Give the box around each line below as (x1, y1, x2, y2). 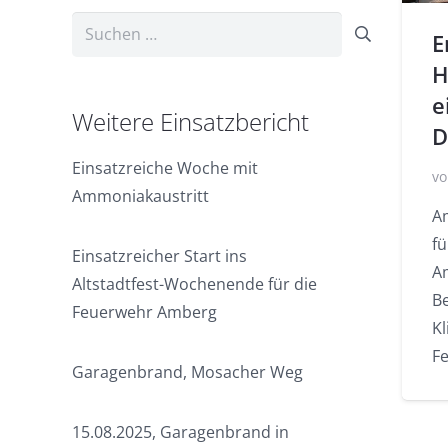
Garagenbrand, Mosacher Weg (72, 360, 303, 383)
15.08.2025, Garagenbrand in (72, 420, 289, 443)
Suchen (71, 14, 127, 36)
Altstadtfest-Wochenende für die (72, 272, 317, 295)
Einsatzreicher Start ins (72, 244, 247, 267)
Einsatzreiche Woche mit (72, 156, 258, 179)
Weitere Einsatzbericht (72, 104, 309, 138)
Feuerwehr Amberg (72, 300, 217, 323)
